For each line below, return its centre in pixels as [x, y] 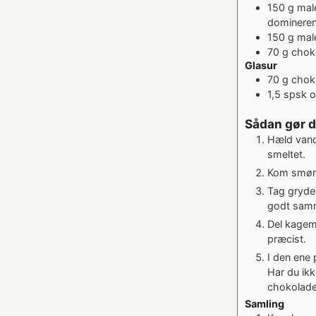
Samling [265, 304]
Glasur [261, 66]
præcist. [287, 239]
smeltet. [286, 154]
